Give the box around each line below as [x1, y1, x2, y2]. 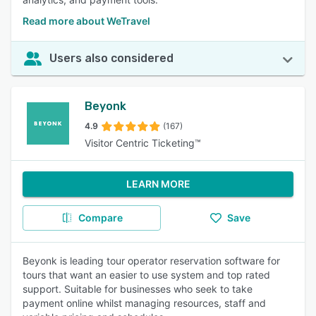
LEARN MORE [126, 178, 190, 190]
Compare [78, 212, 123, 224]
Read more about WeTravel [23, 15, 150, 27]
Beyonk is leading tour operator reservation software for [23, 255, 280, 267]
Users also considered [49, 51, 174, 65]
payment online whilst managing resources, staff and [23, 297, 266, 309]
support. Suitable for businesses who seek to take [23, 283, 253, 295]
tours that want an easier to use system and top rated [23, 269, 270, 281]
